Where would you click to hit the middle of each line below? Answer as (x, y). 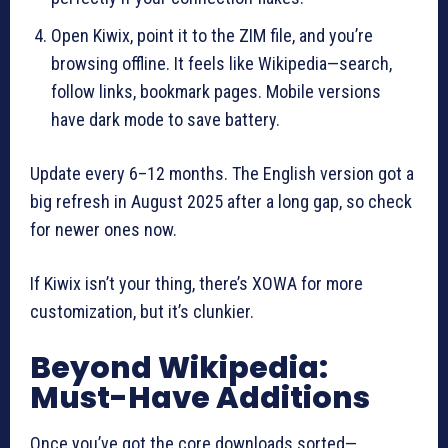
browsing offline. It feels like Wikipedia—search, (221, 63)
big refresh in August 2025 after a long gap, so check (221, 201)
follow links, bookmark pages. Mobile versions (216, 91)
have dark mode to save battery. (165, 119)
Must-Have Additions (200, 397)
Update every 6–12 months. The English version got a (222, 173)
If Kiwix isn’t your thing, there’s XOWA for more (196, 283)
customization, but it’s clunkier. (142, 311)
